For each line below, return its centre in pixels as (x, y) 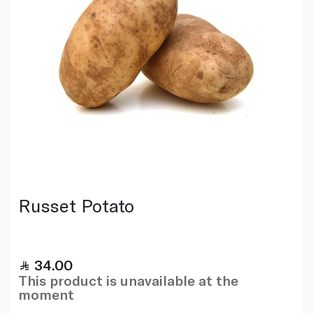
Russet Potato (76, 205)
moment (46, 294)
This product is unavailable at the (128, 280)
